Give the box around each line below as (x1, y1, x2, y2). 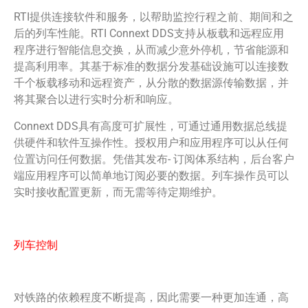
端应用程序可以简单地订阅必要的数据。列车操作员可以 (14, 168, 289, 182)
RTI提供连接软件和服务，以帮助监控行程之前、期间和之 (14, 10, 294, 24)
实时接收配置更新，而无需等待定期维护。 (14, 185, 223, 199)
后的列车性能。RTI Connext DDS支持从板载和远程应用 (14, 27, 284, 41)
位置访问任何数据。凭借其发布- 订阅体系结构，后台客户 (14, 152, 294, 166)
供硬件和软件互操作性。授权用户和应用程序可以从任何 (14, 135, 289, 149)
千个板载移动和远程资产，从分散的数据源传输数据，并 (14, 76, 289, 90)
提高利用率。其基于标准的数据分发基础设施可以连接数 (14, 60, 289, 74)
